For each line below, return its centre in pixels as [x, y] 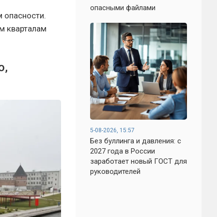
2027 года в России [123, 151]
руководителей [115, 171]
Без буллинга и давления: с [136, 141]
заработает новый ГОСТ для [139, 161]
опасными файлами [123, 8]
